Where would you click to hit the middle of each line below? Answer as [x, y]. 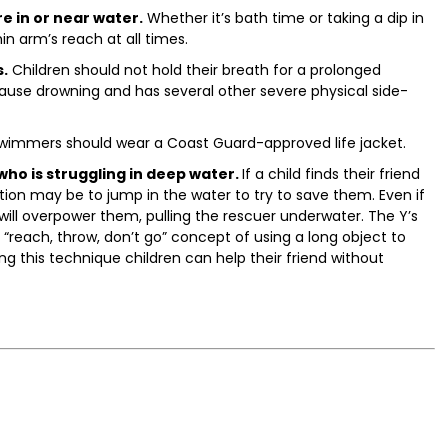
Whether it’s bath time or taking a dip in [283, 18]
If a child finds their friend [331, 174]
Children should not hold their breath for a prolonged [194, 70]
